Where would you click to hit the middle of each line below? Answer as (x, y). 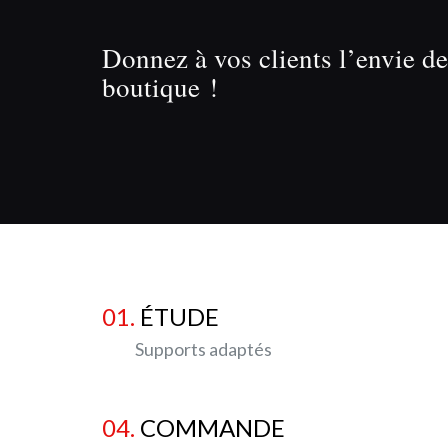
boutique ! (160, 86)
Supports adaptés (187, 348)
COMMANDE (212, 427)
